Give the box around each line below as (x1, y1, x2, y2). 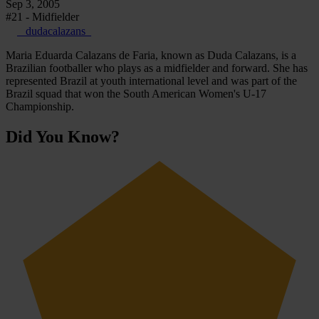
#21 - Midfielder (6, 11, 79, 23)
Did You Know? (6, 127, 120, 147)
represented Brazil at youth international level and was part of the (6, 75, 297, 88)
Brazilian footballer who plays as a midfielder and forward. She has (6, 62, 308, 75)
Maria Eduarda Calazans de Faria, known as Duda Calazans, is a (6, 49, 296, 62)
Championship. (6, 100, 74, 113)
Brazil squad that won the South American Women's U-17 (6, 88, 266, 100)
